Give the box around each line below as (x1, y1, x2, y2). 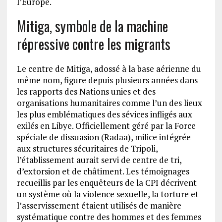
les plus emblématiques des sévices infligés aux (16, 109, 192, 120)
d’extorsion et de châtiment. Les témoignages (16, 166, 189, 177)
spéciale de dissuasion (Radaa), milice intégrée (16, 131, 191, 143)
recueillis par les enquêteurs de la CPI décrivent (16, 177, 197, 189)
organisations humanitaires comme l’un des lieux (16, 97, 202, 109)
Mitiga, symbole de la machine (16, 16, 168, 37)
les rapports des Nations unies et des (16, 86, 156, 98)
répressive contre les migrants (16, 34, 170, 55)
